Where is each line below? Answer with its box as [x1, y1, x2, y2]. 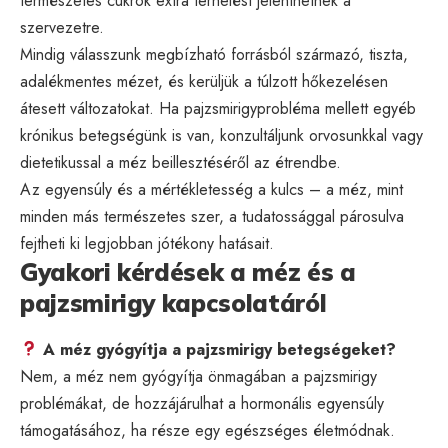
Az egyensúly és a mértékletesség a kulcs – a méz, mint [20, 178, 403, 202]
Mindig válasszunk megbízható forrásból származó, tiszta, [20, 43, 408, 67]
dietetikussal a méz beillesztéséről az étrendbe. [20, 151, 341, 175]
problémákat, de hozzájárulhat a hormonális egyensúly [20, 391, 384, 415]
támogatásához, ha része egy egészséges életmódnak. [20, 418, 395, 442]
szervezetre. [20, 16, 104, 40]
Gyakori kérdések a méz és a [20, 257, 356, 288]
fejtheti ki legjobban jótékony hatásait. [20, 232, 274, 256]
